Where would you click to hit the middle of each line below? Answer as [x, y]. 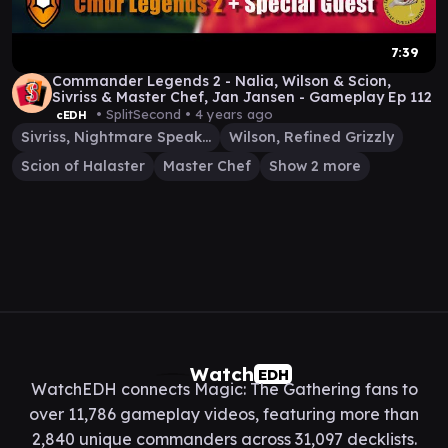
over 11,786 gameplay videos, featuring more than [224, 414]
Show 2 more [315, 166]
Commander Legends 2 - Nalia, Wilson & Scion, [221, 81]
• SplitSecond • [143, 114]
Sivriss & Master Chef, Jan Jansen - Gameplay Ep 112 [242, 97]
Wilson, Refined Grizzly [311, 137]
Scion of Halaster [83, 166]
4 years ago [233, 114]
